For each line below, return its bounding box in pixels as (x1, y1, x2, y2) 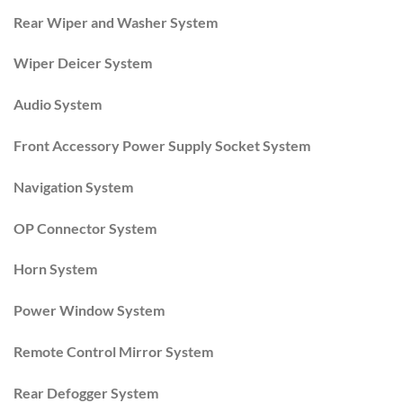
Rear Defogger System (13, 383, 158, 401)
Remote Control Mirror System (13, 342, 213, 360)
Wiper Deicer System (13, 54, 152, 72)
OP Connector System (13, 219, 157, 237)
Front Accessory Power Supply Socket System (13, 137, 310, 154)
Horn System (13, 260, 97, 278)
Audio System (13, 95, 102, 113)
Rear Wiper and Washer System (13, 13, 218, 31)
